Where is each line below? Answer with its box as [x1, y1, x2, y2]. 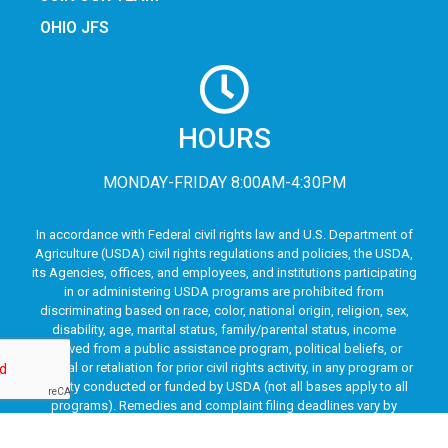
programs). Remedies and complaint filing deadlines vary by [51, 398, 397, 414]
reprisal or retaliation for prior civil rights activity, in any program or [35, 360, 413, 376]
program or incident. [165, 417, 283, 433]
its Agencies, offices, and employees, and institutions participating [31, 265, 417, 281]
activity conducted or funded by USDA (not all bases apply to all [40, 379, 408, 395]
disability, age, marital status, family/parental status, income [52, 322, 396, 338]
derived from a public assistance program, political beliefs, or [46, 341, 402, 357]
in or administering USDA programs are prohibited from [64, 284, 384, 300]
